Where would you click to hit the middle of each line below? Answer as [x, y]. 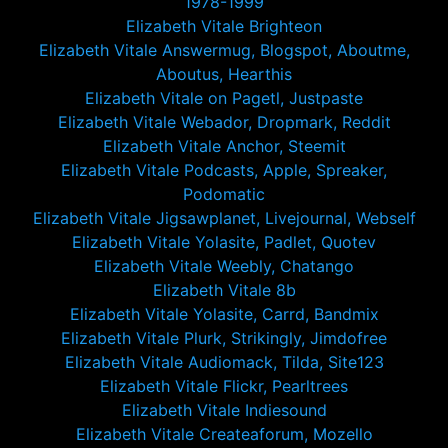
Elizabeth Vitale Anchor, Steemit [224, 146]
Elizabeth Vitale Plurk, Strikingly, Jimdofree [224, 338]
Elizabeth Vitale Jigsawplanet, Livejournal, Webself [224, 218]
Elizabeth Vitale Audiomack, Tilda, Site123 [224, 362]
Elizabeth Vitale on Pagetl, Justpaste [224, 98]
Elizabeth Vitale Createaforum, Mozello [224, 434]
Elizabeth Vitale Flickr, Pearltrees [224, 386]
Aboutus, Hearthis [224, 74]
